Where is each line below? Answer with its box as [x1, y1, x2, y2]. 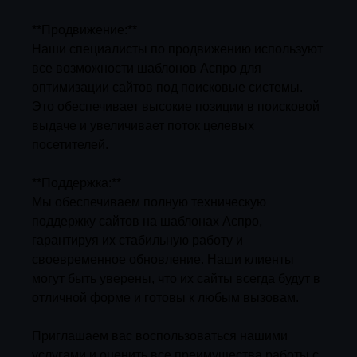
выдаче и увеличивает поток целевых [32, 118, 254, 132]
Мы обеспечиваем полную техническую [32, 194, 266, 209]
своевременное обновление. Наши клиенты [32, 252, 294, 266]
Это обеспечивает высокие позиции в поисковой [32, 99, 320, 113]
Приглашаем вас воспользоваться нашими [32, 328, 288, 343]
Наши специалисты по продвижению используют [32, 41, 323, 56]
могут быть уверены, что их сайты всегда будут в [32, 271, 320, 285]
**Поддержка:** [32, 175, 121, 190]
